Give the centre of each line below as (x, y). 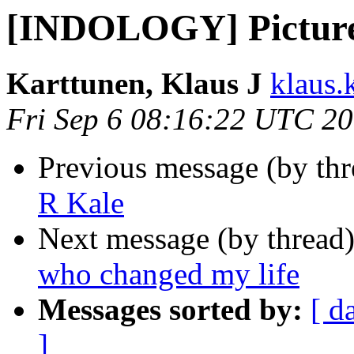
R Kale (81, 203)
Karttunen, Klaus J (134, 84)
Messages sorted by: (170, 310)
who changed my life (169, 274)
